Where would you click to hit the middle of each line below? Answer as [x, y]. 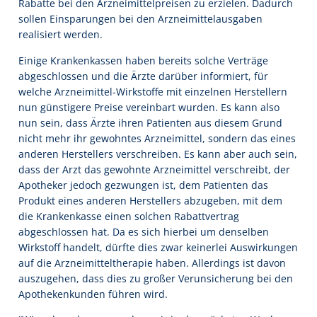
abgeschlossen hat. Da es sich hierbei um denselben [144, 231]
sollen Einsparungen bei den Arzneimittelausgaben [140, 19]
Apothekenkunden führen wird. [93, 294]
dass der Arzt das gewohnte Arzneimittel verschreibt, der [154, 169]
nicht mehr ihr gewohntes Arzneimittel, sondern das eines [157, 138]
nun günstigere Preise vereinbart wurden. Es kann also [149, 107]
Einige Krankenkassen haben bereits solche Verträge [143, 60]
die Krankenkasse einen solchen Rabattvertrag [129, 216]
